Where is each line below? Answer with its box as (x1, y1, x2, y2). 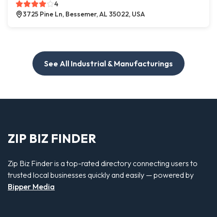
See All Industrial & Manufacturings (44, 59, 173, 69)
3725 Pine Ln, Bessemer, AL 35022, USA (23, 10, 145, 19)
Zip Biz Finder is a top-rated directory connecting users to (8, 158, 198, 168)
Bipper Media (8, 181, 55, 191)
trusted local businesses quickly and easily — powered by (8, 170, 194, 180)
